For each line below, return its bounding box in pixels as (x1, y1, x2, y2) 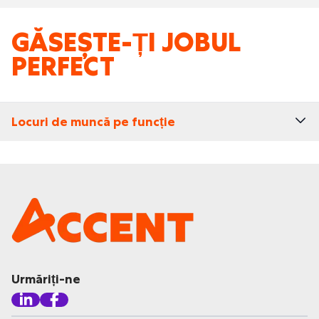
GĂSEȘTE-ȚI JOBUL (11, 26, 241, 59)
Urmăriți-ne (11, 271, 80, 287)
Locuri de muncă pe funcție (11, 114, 175, 130)
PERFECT (11, 50, 115, 83)
